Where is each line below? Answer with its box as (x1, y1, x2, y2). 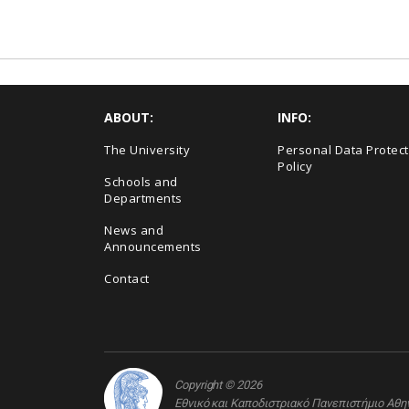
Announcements (104, 237, 202, 255)
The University (104, 141, 190, 158)
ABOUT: (104, 108, 153, 126)
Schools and (104, 173, 178, 190)
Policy (278, 157, 312, 174)
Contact (104, 269, 150, 287)
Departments (104, 189, 183, 206)
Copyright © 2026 (174, 378, 262, 393)
